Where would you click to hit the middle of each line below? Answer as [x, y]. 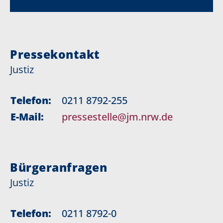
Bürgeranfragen [58, 167]
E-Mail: [27, 117]
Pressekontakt [55, 55]
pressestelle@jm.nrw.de [117, 117]
